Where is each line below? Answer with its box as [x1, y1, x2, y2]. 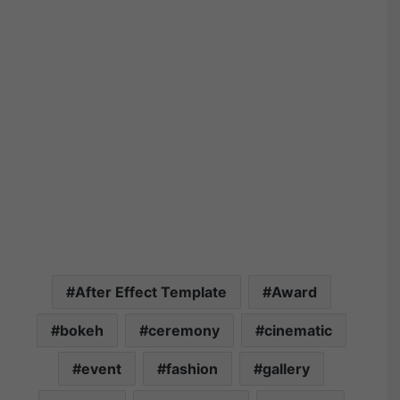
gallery [262, 360, 310, 379]
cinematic [263, 321, 332, 340]
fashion [166, 360, 218, 379]
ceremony [147, 321, 220, 340]
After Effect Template [74, 283, 227, 302]
